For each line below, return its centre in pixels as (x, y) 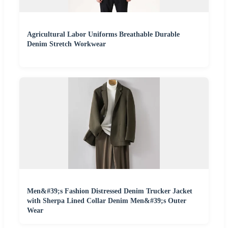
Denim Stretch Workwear (66, 44)
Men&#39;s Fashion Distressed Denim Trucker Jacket (110, 191)
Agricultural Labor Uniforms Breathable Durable (103, 34)
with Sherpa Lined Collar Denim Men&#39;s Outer (107, 201)
